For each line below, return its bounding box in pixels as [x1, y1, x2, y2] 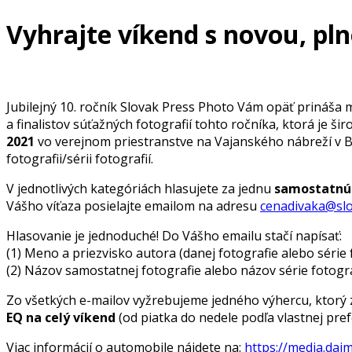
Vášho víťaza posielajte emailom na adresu [6, 196, 260, 214]
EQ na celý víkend [6, 308, 115, 326]
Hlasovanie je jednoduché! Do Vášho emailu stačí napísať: [6, 226, 342, 244]
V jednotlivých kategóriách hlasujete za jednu [6, 179, 274, 197]
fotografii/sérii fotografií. [6, 149, 153, 167]
